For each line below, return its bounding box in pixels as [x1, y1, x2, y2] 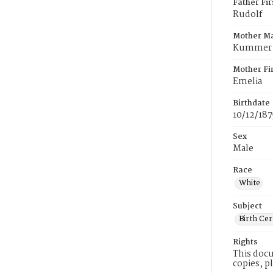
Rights [233, 236, 258, 249]
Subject [233, 200, 262, 213]
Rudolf [233, 7, 263, 22]
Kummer [233, 41, 272, 55]
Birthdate [233, 97, 270, 110]
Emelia [233, 74, 262, 89]
